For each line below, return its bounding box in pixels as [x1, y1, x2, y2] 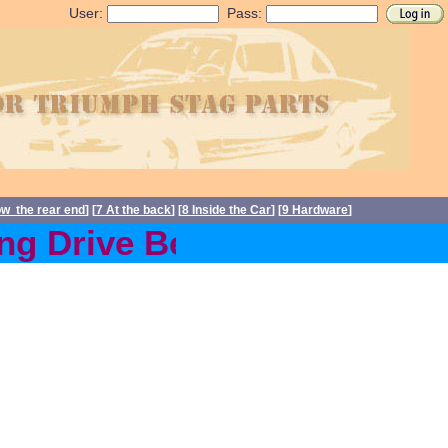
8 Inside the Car [182, 203, 271, 217]
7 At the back [96, 203, 171, 217]
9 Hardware [282, 203, 348, 217]
